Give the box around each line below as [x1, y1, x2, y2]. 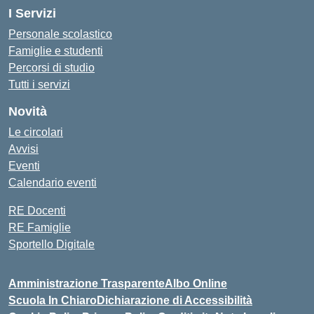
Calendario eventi [8, 177, 97, 189]
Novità [8, 104, 47, 118]
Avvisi [8, 143, 39, 155]
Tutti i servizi [8, 78, 70, 90]
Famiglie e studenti [8, 45, 103, 57]
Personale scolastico [8, 28, 112, 40]
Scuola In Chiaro [8, 294, 97, 306]
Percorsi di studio [8, 62, 95, 74]
